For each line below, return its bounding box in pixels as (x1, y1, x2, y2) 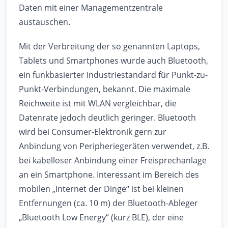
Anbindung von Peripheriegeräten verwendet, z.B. (19, 140, 209, 152)
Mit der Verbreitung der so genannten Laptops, (19, 41, 200, 52)
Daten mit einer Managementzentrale (19, 2, 163, 14)
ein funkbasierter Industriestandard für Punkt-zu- (19, 69, 208, 81)
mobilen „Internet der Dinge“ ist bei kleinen (19, 183, 184, 195)
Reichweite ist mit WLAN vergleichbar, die (19, 98, 177, 109)
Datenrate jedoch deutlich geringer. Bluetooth (19, 112, 196, 124)
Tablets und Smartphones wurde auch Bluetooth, (19, 55, 208, 67)
